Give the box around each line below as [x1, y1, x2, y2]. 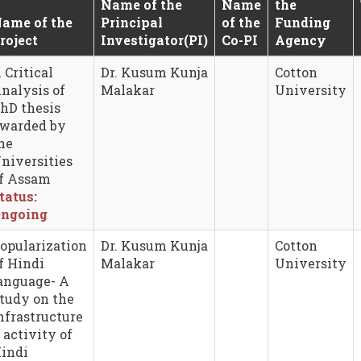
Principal [101, 13, 163, 31]
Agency [275, 31, 326, 48]
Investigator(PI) [101, 31, 208, 48]
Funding [275, 13, 330, 31]
